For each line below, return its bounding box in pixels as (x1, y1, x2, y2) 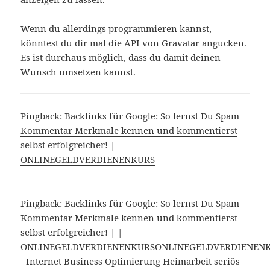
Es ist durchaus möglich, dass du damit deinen (20, 51, 221, 64)
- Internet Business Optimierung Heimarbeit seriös (20, 255, 240, 268)
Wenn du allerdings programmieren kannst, (20, 22, 212, 35)
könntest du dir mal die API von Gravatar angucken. (20, 37, 247, 49)
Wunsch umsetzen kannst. (20, 66, 136, 78)
